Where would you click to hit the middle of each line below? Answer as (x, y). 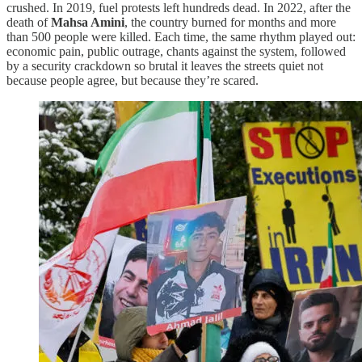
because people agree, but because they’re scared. (133, 80)
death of (29, 22)
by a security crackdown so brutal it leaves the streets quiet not (165, 65)
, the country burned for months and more (230, 22)
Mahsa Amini (88, 22)
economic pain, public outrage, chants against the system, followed (176, 51)
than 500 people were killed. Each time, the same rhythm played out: (181, 36)
